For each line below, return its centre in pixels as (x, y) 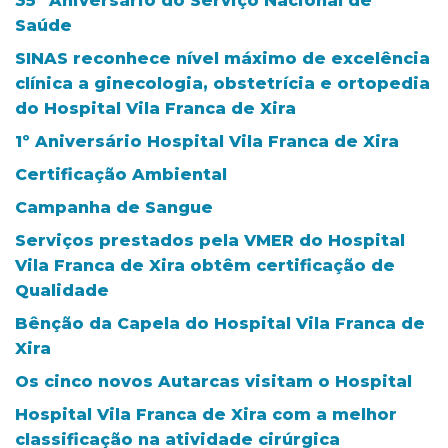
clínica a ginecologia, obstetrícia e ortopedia (222, 83)
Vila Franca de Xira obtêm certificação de (205, 265)
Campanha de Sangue (114, 207)
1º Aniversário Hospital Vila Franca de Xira (207, 141)
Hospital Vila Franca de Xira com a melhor (206, 414)
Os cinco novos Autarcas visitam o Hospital (213, 381)
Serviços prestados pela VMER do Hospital (210, 240)
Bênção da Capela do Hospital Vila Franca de (220, 323)
